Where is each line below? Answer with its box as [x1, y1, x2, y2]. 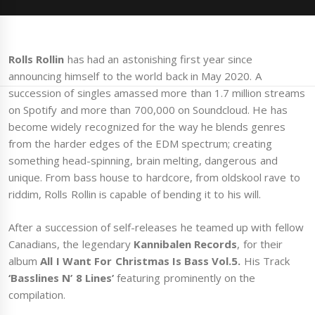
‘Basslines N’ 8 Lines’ [8, 270, 114, 285]
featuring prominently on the [113, 270, 256, 285]
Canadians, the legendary [8, 236, 131, 251]
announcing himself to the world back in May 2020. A [8, 69, 262, 84]
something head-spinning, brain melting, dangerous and [8, 153, 278, 168]
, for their [237, 236, 283, 251]
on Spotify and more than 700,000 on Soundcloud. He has [8, 103, 288, 117]
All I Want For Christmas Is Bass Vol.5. [40, 253, 241, 268]
